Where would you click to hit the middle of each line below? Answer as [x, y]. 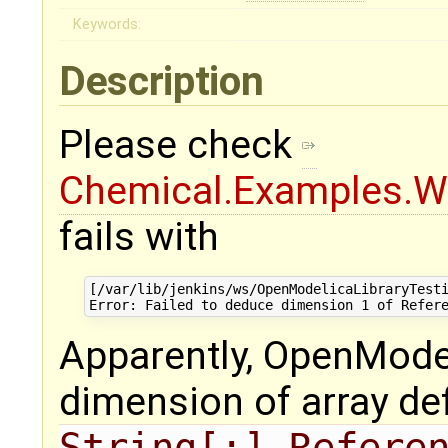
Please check [180, 145]
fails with [139, 237]
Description [166, 81]
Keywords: [107, 25]
